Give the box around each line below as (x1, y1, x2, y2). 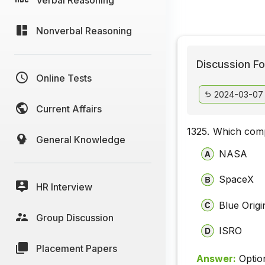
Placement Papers (36, 242, 117, 254)
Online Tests (36, 72, 92, 84)
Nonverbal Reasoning (36, 24, 132, 37)
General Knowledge (36, 133, 125, 146)
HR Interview (36, 180, 92, 193)
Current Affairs (36, 102, 102, 115)
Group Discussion (36, 211, 114, 224)
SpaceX (219, 173, 254, 186)
